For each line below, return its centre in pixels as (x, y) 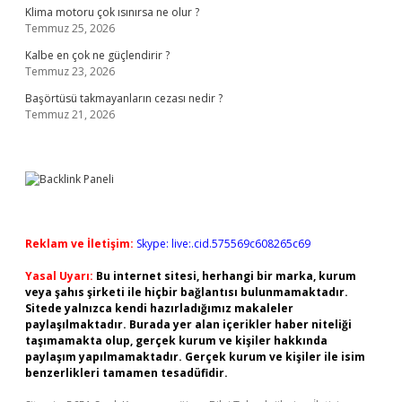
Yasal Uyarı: (59, 276)
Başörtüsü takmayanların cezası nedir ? (124, 98)
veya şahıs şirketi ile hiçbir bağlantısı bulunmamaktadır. (187, 292)
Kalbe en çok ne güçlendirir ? (97, 55)
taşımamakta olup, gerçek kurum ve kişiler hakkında (176, 341)
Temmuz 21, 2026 (70, 114)
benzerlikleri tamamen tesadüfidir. (127, 373)
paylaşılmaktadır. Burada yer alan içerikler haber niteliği (188, 324)
